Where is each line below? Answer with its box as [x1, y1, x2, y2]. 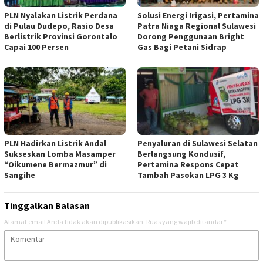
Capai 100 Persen [4, 42, 69, 53]
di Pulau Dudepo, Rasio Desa [4, 21, 114, 32]
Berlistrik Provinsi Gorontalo [4, 31, 117, 42]
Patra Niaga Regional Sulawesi [137, 21, 256, 32]
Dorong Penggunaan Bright [137, 31, 244, 42]
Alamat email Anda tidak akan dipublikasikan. [4, 217, 145, 226]
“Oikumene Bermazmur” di [4, 159, 107, 170]
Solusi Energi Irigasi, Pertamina [137, 10, 259, 21]
